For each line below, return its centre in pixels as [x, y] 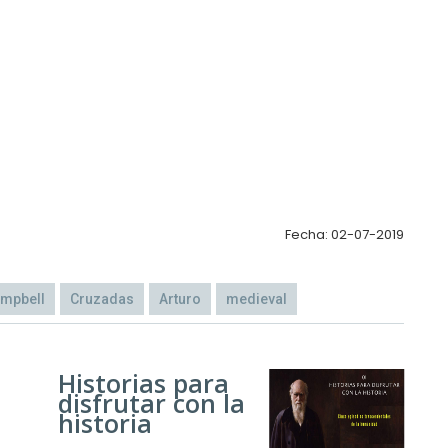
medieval [256, 299]
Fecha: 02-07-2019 [344, 235]
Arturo [180, 299]
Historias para [143, 383]
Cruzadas [102, 299]
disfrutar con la [151, 403]
